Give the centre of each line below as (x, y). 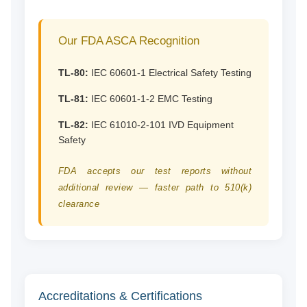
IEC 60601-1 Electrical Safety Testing (170, 73)
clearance (79, 204)
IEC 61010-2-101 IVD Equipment (161, 125)
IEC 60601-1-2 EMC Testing (150, 99)
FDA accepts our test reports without (155, 171)
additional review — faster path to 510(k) (155, 188)
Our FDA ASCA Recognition (128, 41)
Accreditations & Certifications (120, 296)
